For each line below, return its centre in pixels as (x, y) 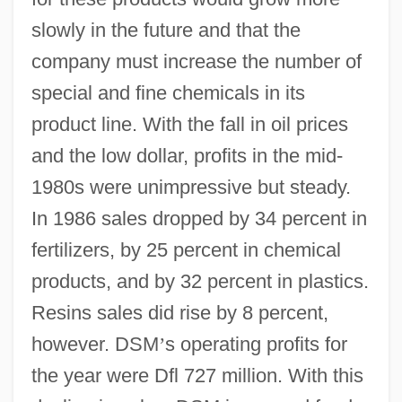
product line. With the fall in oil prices (189, 124)
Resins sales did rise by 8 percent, (179, 312)
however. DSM (95, 344)
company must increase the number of (196, 61)
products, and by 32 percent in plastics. (200, 281)
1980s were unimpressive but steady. (191, 187)
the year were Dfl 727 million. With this (197, 375)
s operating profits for (256, 344)
